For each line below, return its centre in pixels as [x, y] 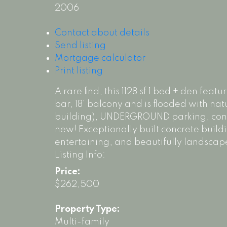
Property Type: [87, 210]
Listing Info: [80, 155]
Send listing [80, 46]
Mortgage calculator [100, 59]
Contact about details [102, 33]
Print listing [79, 71]
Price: [67, 172]
